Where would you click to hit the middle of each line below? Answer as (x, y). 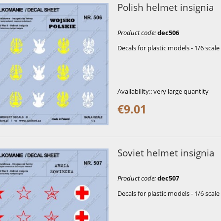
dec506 (168, 32)
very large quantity (181, 91)
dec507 (168, 178)
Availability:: (134, 91)
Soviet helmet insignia (166, 152)
